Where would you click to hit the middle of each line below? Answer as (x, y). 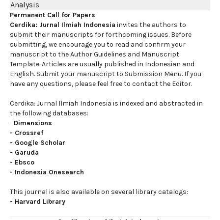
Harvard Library (40, 201)
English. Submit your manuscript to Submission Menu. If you (106, 74)
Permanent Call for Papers (53, 15)
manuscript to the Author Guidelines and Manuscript (95, 54)
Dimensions (33, 123)
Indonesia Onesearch (49, 172)
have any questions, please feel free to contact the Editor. (101, 83)
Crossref (29, 133)
